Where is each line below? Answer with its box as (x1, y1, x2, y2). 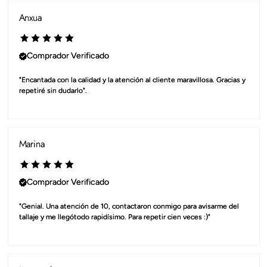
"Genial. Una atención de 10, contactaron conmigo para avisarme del (18, 202, 239, 211)
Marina (18, 137, 45, 151)
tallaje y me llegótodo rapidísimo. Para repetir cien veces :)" (18, 213, 210, 222)
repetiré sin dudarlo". (18, 86, 87, 95)
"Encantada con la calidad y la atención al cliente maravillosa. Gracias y (18, 76, 246, 85)
